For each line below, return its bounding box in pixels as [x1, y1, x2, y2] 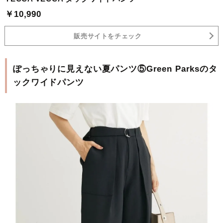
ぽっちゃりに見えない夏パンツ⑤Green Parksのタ [13, 64, 218, 74]
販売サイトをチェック [74, 32, 142, 40]
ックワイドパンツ [13, 78, 84, 88]
